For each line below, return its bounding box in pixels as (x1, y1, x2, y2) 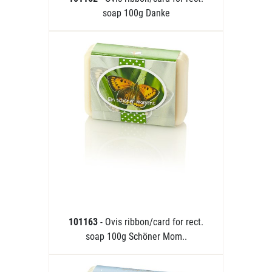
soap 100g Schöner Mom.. (85, 231, 187, 242)
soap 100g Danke (102, 7, 170, 19)
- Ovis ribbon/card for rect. (100, 216, 203, 228)
